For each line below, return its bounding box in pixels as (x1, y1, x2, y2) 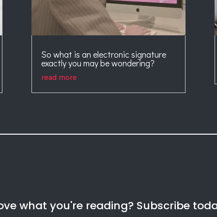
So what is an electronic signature (41, 48, 166, 61)
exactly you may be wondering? (41, 57, 155, 69)
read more (41, 73, 77, 82)
